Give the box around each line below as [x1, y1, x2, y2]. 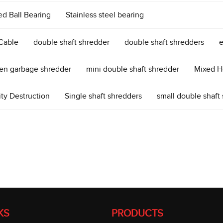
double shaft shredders [124, 37, 204, 47]
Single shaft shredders [64, 91, 142, 101]
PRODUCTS [111, 208, 163, 220]
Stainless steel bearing [65, 10, 144, 20]
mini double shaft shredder [86, 64, 179, 74]
